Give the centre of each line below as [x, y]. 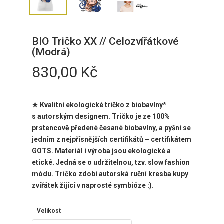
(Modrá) [51, 52]
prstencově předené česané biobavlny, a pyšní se [111, 128]
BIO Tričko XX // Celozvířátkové [105, 42]
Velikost [49, 211]
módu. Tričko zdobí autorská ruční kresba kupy [110, 174]
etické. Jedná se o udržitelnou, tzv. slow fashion [111, 163]
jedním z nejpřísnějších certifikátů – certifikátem [112, 140]
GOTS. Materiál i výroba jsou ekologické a [101, 151]
